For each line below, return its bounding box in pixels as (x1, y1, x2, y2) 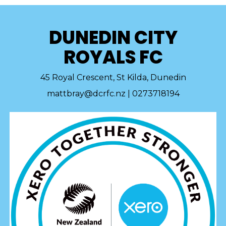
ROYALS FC (63, 44, 163, 71)
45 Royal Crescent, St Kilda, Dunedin (40, 73, 186, 83)
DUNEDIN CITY (48, 25, 178, 51)
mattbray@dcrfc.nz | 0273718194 (46, 89, 180, 99)
